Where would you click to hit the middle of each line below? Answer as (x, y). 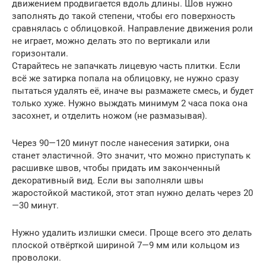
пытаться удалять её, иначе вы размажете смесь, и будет (133, 91)
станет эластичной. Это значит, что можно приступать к (131, 156)
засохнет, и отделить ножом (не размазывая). (110, 116)
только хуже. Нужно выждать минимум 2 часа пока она (130, 104)
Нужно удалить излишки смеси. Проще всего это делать (132, 233)
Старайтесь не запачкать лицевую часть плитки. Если (126, 66)
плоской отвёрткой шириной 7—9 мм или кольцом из (126, 246)
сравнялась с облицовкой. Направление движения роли (132, 29)
